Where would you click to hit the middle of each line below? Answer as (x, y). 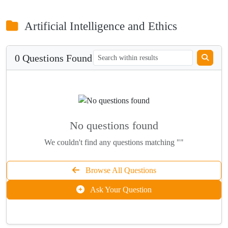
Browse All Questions (120, 170)
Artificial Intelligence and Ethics (99, 26)
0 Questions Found (53, 58)
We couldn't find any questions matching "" (114, 142)
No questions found (114, 126)
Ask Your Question (120, 190)
